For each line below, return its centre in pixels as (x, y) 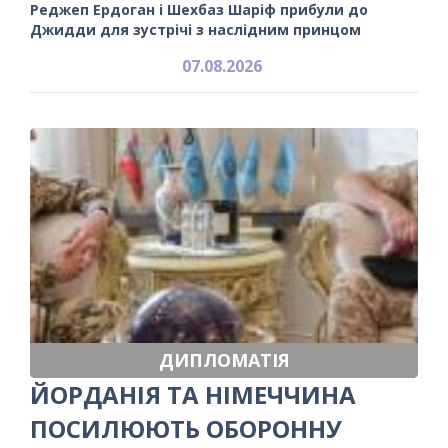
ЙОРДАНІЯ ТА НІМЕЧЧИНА (193, 394)
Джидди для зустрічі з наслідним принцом (195, 29)
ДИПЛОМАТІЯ (224, 359)
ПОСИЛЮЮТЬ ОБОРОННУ (186, 428)
